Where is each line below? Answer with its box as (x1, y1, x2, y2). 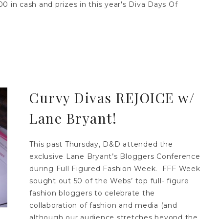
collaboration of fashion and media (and (29, 200, 177, 210)
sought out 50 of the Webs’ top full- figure (29, 176, 189, 185)
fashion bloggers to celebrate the (29, 188, 155, 197)
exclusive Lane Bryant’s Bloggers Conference (29, 152, 200, 161)
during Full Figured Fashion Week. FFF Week (29, 164, 200, 173)
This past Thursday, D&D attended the (29, 139, 173, 149)
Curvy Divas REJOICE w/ (29, 88, 195, 107)
